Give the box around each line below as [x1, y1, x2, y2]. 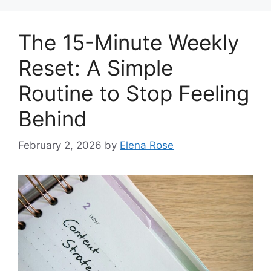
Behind [18, 105, 87, 131]
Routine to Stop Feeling [18, 80, 249, 106]
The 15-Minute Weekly [18, 29, 239, 55]
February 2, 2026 [18, 139, 102, 151]
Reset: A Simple [18, 54, 173, 80]
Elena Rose [120, 139, 174, 151]
